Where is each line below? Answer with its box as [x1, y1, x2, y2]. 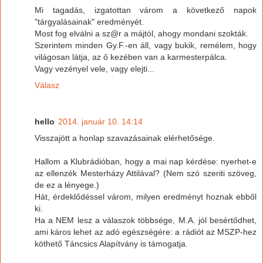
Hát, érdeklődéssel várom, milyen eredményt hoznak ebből [35, 192, 257, 201]
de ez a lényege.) [35, 180, 99, 190]
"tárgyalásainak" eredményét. [35, 17, 144, 27]
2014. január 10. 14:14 [58, 117, 143, 126]
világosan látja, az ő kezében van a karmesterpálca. [35, 52, 227, 62]
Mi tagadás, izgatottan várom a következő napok [35, 5, 257, 15]
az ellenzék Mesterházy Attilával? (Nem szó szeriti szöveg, [35, 168, 257, 178]
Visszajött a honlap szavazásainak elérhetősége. [35, 133, 215, 143]
